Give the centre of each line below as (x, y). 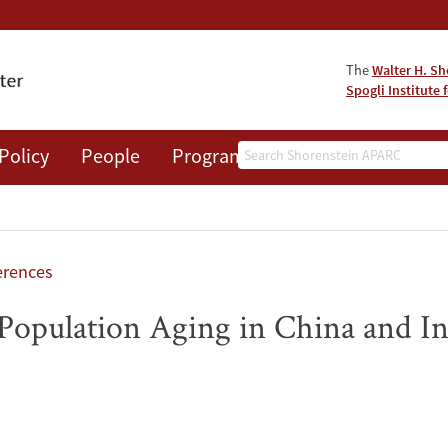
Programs (213, 156)
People (110, 156)
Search (264, 154)
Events (391, 156)
